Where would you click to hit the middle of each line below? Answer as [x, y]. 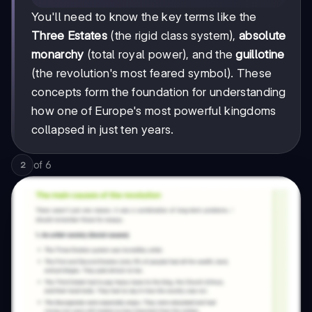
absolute [263, 35]
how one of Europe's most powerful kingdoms [154, 110]
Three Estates [69, 35]
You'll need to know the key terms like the [144, 16]
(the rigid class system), [173, 35]
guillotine [260, 54]
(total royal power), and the [160, 54]
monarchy [58, 54]
